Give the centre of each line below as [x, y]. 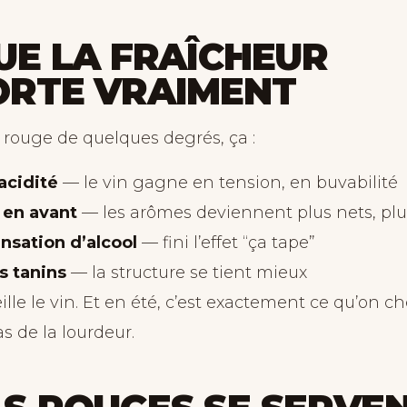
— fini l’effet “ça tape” [226, 243]
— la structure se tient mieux [187, 273]
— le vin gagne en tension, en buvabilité [228, 183]
